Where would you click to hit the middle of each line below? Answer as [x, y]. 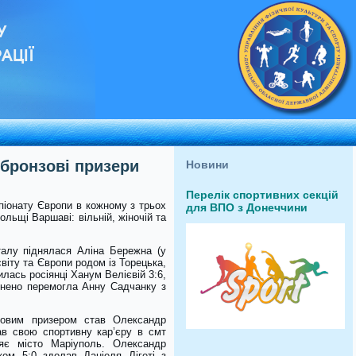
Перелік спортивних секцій [262, 195]
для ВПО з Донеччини [247, 207]
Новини [207, 164]
